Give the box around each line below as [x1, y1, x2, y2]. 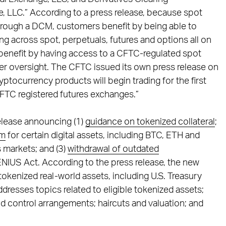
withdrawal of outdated [67, 145, 159, 154]
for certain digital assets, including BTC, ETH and [5, 131, 200, 140]
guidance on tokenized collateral [85, 118, 215, 127]
